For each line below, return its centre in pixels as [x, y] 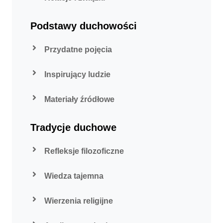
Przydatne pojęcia [78, 49]
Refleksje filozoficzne [84, 151]
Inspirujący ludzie [77, 74]
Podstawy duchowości [84, 26]
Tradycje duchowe [73, 127]
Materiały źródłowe [79, 99]
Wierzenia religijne [79, 201]
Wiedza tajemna [74, 176]
